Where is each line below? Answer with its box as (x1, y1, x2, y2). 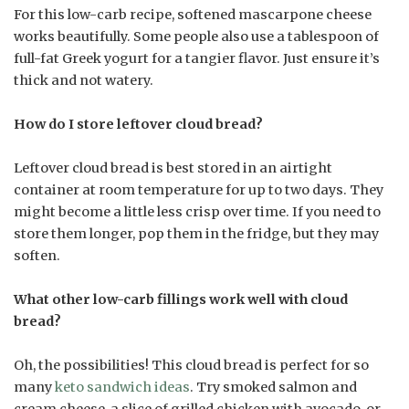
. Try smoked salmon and (190, 378, 357, 395)
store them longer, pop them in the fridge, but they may (14, 225, 379, 242)
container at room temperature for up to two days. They (14, 181, 383, 198)
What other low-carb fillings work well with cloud (14, 290, 348, 308)
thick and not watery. (14, 71, 153, 89)
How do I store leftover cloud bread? (14, 115, 263, 132)
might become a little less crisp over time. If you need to (14, 203, 381, 220)
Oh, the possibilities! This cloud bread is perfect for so (14, 356, 369, 373)
